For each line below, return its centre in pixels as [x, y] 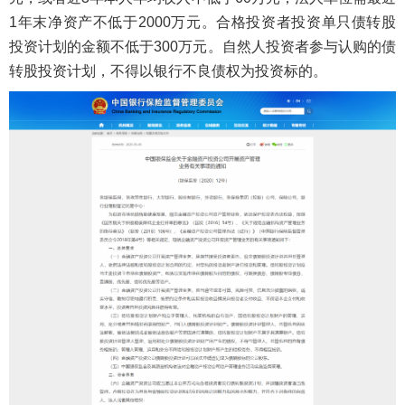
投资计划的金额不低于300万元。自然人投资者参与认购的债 [202, 47]
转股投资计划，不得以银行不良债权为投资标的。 [168, 71]
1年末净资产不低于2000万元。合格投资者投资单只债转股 [202, 22]
